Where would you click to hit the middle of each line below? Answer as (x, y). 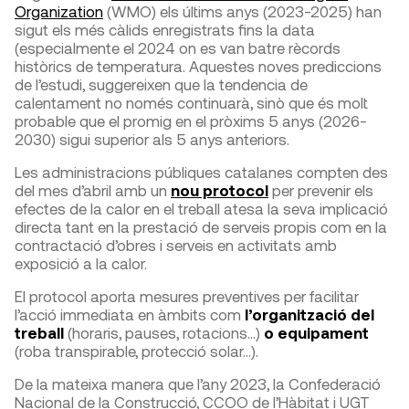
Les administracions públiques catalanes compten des (201, 171)
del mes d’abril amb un (93, 189)
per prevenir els (321, 189)
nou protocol (220, 189)
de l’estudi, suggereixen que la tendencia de (161, 84)
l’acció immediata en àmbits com (128, 314)
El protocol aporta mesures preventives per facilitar (187, 295)
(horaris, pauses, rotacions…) (164, 332)
